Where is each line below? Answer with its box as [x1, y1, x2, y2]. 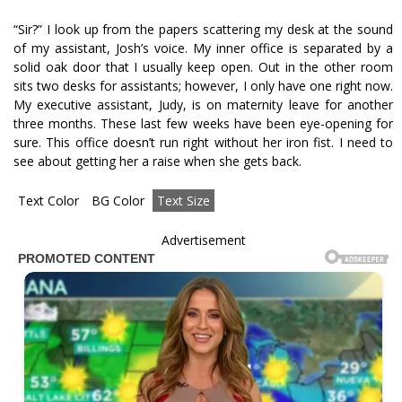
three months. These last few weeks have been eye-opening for [13, 115, 393, 133]
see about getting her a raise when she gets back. [13, 153, 301, 170]
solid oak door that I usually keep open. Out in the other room [13, 58, 393, 76]
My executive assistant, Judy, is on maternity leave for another [13, 96, 393, 114]
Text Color [18, 192, 79, 210]
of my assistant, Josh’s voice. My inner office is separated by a [13, 39, 393, 57]
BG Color [92, 192, 144, 210]
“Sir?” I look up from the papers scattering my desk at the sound [13, 21, 393, 39]
